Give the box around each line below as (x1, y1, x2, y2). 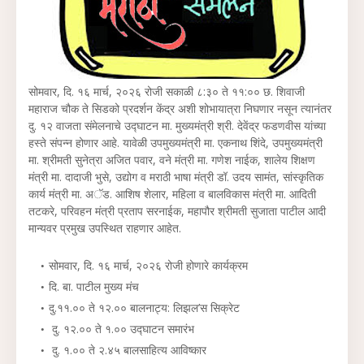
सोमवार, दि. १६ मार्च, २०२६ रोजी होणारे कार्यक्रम (49, 258, 251, 273)
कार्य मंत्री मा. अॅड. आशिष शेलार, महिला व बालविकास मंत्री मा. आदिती (28, 186, 316, 201)
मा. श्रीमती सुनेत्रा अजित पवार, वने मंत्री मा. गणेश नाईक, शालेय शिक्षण (28, 152, 315, 167)
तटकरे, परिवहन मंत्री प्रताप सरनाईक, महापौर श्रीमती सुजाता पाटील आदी (28, 203, 326, 219)
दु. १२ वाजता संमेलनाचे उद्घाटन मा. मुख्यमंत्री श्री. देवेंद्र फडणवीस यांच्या (28, 118, 326, 133)
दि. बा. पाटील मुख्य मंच (49, 279, 155, 294)
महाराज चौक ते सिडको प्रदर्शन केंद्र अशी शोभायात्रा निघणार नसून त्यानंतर (28, 101, 331, 116)
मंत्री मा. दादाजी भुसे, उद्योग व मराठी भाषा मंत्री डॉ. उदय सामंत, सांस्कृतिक (28, 169, 323, 184)
